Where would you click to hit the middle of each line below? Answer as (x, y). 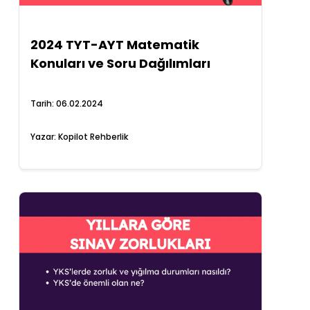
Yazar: (45, 137)
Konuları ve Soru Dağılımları (121, 63)
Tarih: (44, 103)
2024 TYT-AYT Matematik (115, 45)
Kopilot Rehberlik (93, 137)
